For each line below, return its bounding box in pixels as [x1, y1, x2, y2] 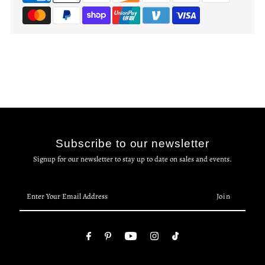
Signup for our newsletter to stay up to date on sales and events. [33, 153, 232, 164]
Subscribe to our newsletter [56, 137, 209, 150]
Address [19, 218, 45, 228]
